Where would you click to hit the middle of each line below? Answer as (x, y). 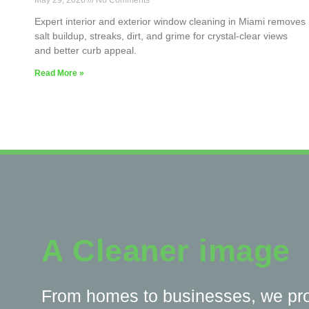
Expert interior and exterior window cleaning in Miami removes (170, 22)
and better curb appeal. (86, 51)
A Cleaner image (166, 251)
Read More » (59, 73)
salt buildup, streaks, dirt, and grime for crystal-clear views (161, 36)
